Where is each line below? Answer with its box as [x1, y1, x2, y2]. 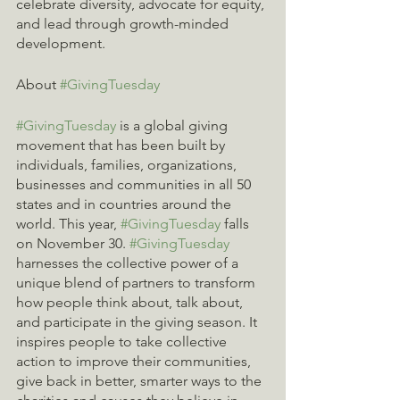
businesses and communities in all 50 [16, 176, 254, 194]
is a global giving [116, 117, 231, 135]
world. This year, [16, 215, 121, 233]
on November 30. [16, 235, 129, 253]
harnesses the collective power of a [16, 254, 242, 272]
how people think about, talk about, [16, 294, 246, 312]
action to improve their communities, [16, 353, 254, 371]
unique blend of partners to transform [16, 274, 259, 292]
